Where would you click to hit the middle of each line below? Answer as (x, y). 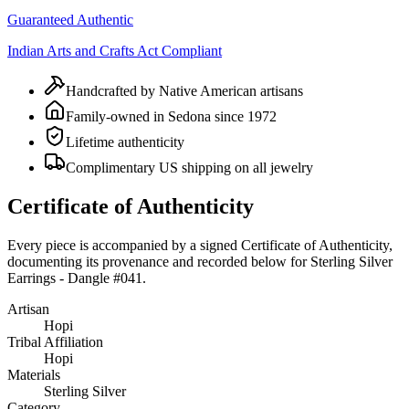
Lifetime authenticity (125, 142)
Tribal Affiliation (55, 341)
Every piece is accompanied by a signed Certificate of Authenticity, (200, 245)
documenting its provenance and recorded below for (157, 261)
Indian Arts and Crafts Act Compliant (115, 50)
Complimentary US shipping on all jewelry (189, 167)
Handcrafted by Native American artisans (184, 90)
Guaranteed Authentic (70, 19)
